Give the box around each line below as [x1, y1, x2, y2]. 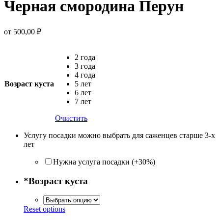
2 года [75, 53, 95, 61]
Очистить [55, 113, 87, 122]
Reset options [24, 205, 65, 214]
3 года [75, 61, 95, 70]
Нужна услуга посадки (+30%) [53, 157, 155, 166]
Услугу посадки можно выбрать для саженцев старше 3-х [24, 131, 215, 139]
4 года [75, 70, 95, 79]
